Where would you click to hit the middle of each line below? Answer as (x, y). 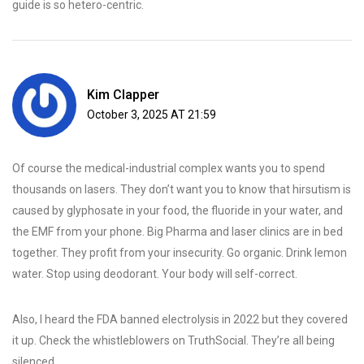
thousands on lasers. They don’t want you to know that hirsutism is (182, 190)
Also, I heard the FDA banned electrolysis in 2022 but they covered (180, 320)
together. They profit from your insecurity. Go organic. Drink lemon (180, 253)
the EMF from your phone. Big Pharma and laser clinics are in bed (178, 232)
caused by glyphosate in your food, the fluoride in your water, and (178, 211)
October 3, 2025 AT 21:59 (152, 115)
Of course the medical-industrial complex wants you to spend (169, 169)
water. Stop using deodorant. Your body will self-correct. (155, 274)
